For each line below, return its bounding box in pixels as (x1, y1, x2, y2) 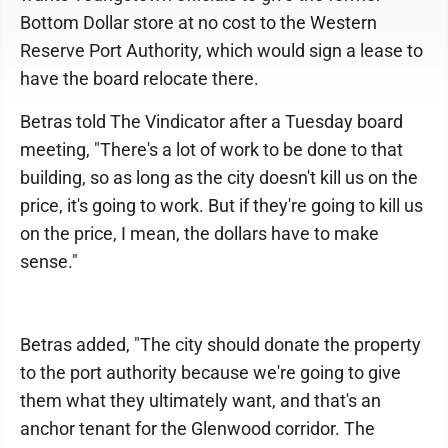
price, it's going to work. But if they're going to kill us (20, 195, 423, 216)
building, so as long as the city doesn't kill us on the (20, 167, 418, 188)
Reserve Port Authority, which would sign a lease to (20, 40, 423, 61)
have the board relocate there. (20, 68, 259, 89)
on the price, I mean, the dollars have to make (20, 223, 379, 244)
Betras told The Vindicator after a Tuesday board (20, 111, 403, 132)
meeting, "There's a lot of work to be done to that (20, 139, 403, 160)
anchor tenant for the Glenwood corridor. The (20, 418, 375, 439)
